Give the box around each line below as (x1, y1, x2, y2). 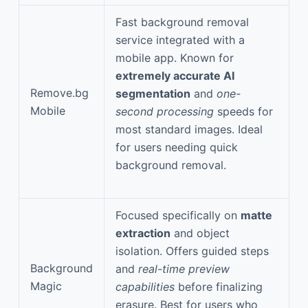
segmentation (115, 86, 190, 100)
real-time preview (138, 261, 230, 276)
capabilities (115, 279, 175, 294)
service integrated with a (115, 32, 245, 47)
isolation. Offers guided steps (115, 243, 269, 258)
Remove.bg (30, 85, 89, 100)
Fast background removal (115, 14, 249, 29)
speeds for (214, 104, 273, 118)
